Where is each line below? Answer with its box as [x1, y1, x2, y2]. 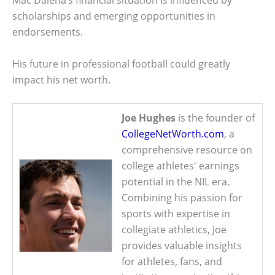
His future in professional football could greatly [12, 56, 230, 71]
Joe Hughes [122, 111, 176, 125]
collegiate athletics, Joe [122, 223, 227, 237]
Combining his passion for [122, 191, 242, 205]
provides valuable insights [122, 239, 242, 253]
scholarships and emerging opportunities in [12, 9, 215, 23]
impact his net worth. [12, 72, 110, 87]
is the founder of [176, 111, 255, 125]
